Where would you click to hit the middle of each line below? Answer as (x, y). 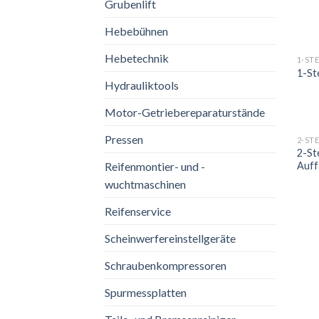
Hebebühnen (136, 31)
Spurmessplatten (146, 293)
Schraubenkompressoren (166, 266)
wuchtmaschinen (145, 184)
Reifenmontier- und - (155, 167)
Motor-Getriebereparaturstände (185, 113)
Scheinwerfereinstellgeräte (170, 239)
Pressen (124, 140)
